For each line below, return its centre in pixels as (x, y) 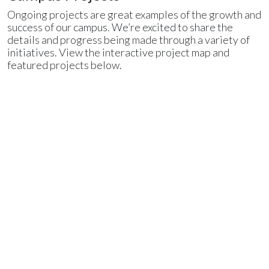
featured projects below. (65, 65)
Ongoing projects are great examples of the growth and (134, 14)
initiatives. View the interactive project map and (118, 52)
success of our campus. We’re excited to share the (120, 27)
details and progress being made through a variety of (128, 40)
